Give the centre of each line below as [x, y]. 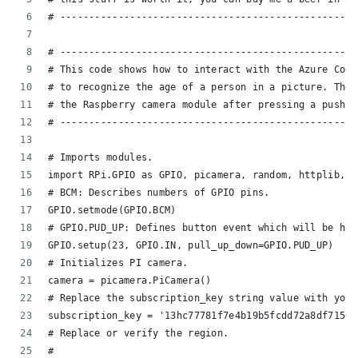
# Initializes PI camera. [118, 263]
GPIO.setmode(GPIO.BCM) [112, 210]
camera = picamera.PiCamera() [130, 280]
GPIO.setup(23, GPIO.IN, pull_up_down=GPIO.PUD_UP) [191, 245]
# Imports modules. [101, 157]
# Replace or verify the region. [139, 333]
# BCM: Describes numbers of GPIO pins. [159, 193]
